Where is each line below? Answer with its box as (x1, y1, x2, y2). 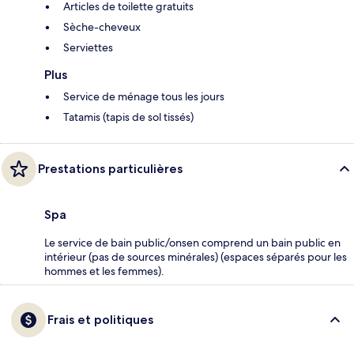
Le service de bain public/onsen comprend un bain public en (44, 235, 341, 250)
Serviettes (63, 40, 113, 55)
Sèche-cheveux (63, 20, 141, 35)
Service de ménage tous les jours (63, 89, 224, 104)
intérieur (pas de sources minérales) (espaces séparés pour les (44, 250, 347, 265)
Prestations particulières (38, 161, 183, 177)
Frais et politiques (47, 312, 153, 328)
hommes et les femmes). (44, 264, 164, 279)
